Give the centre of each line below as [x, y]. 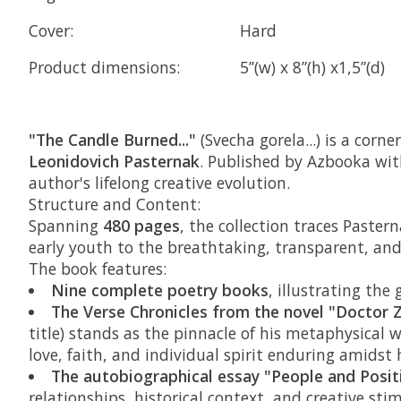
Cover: [51, 30]
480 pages [141, 226]
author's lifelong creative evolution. [162, 183]
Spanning [66, 226]
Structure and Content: [115, 205]
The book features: [98, 269]
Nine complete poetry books [159, 290]
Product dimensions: [104, 67]
